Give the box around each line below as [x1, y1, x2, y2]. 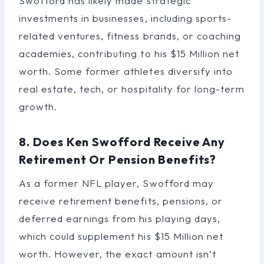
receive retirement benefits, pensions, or [19, 194, 223, 207]
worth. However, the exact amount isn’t [19, 247, 216, 260]
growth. [19, 100, 58, 113]
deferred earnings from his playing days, [19, 212, 220, 225]
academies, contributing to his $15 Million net [19, 47, 239, 60]
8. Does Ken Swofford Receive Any [19, 134, 225, 149]
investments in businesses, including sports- [19, 11, 232, 24]
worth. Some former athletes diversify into [19, 64, 233, 77]
